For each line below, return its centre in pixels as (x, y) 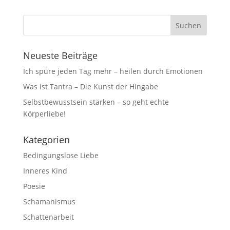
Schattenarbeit (48, 217)
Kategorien (46, 140)
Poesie (34, 186)
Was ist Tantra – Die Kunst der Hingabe (90, 87)
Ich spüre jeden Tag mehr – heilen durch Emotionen (113, 71)
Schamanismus (49, 202)
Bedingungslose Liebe (61, 155)
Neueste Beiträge (60, 55)
